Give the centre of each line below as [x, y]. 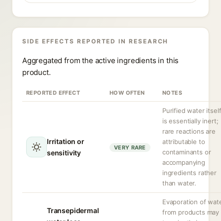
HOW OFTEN [127, 93]
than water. [180, 183]
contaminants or [187, 152]
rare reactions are [189, 131]
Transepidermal [73, 210]
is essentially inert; [190, 121]
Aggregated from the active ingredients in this [101, 60]
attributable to [184, 142]
